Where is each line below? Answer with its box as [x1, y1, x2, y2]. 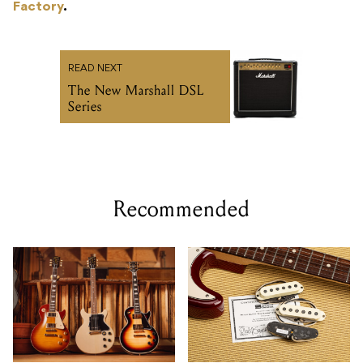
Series [68, 98, 102, 116]
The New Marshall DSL [68, 82, 204, 100]
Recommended [113, 195, 250, 224]
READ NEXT [68, 64, 122, 75]
